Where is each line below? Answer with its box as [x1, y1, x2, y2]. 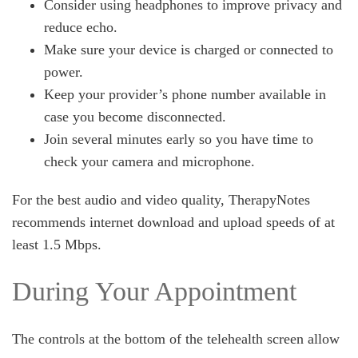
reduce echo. [44, 19, 117, 35]
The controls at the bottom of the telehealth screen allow [12, 331, 340, 347]
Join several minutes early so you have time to [44, 131, 313, 147]
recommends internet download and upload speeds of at [12, 214, 335, 230]
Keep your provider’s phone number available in [44, 86, 326, 102]
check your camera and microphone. [44, 153, 255, 169]
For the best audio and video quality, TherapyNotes [12, 192, 310, 208]
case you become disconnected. [44, 109, 226, 125]
